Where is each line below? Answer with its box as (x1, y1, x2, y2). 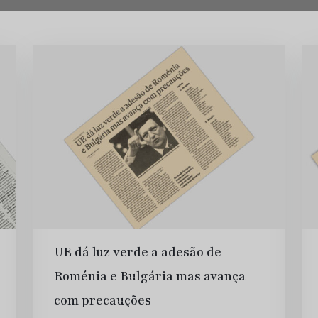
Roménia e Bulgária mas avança (54, 268, 246, 285)
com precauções (54, 292, 151, 309)
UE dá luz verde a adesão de (54, 243, 221, 261)
